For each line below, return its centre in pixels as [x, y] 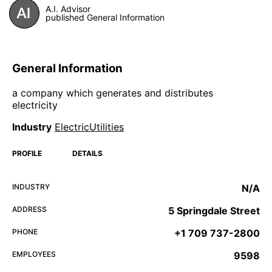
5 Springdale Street [214, 210]
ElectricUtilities [89, 127]
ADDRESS [29, 209]
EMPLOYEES [34, 254]
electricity [35, 105]
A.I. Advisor [68, 9]
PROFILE [27, 153]
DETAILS [87, 153]
